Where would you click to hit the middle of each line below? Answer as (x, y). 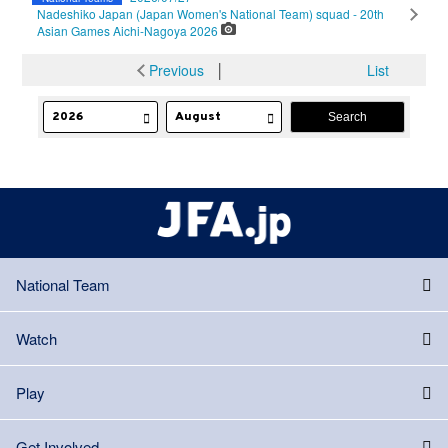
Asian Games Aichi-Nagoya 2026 (129, 31)
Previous (176, 70)
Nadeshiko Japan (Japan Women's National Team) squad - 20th (211, 14)
